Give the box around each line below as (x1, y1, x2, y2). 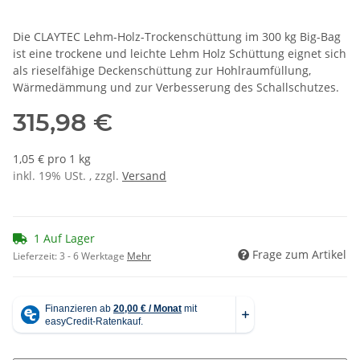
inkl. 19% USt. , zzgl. (13, 168, 122, 184)
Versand (122, 168, 166, 184)
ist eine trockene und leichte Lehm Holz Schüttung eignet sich (13, 46, 346, 62)
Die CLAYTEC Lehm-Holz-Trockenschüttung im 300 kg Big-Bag (13, 29, 341, 45)
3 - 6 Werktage (59, 249, 127, 264)
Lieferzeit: (13, 249, 59, 264)
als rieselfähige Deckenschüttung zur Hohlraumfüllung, (13, 63, 311, 79)
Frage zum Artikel (252, 247, 346, 263)
